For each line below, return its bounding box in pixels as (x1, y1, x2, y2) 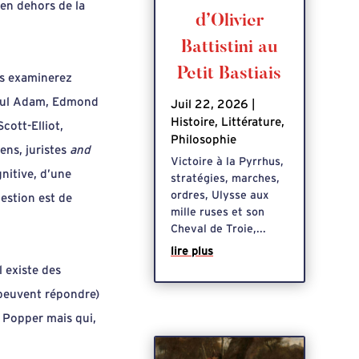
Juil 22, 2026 (171, 98, 249, 111)
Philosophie (171, 133, 237, 146)
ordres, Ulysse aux (171, 189, 269, 201)
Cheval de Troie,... (171, 223, 267, 235)
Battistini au (181, 38, 278, 57)
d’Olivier (195, 12, 264, 30)
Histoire (171, 115, 216, 128)
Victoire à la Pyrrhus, (171, 155, 284, 167)
